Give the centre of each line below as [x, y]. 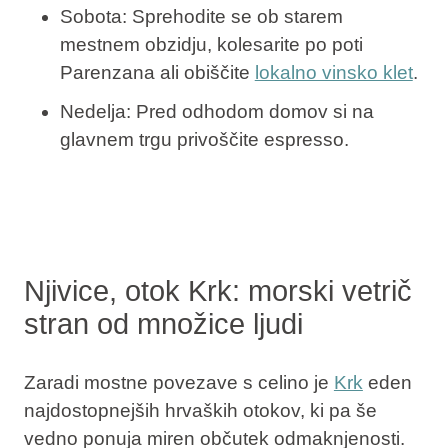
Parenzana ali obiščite [157, 72]
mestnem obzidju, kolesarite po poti [211, 44]
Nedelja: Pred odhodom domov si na [216, 112]
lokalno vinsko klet [333, 72]
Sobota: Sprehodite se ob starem [201, 16]
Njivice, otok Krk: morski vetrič [217, 290]
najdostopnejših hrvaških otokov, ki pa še [200, 411]
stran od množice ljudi [163, 323]
